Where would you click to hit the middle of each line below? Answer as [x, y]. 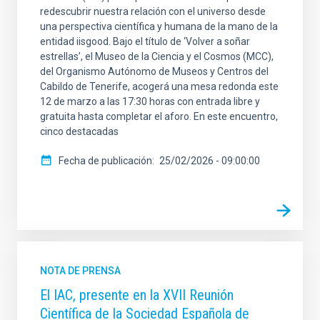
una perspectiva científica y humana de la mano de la [159, 27]
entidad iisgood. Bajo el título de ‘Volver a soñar [145, 42]
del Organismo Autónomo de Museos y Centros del [154, 72]
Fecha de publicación [105, 161]
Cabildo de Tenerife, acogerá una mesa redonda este [159, 87]
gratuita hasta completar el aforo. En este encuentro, [159, 117]
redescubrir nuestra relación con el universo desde [153, 12]
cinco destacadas [79, 132]
